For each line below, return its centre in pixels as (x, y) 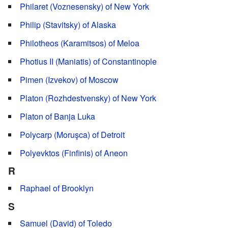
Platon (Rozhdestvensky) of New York (88, 98)
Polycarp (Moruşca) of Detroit (72, 134)
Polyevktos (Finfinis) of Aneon (74, 153)
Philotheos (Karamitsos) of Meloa (80, 43)
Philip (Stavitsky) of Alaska (68, 24)
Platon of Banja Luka (58, 116)
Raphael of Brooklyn (57, 188)
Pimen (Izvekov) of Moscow (69, 79)
